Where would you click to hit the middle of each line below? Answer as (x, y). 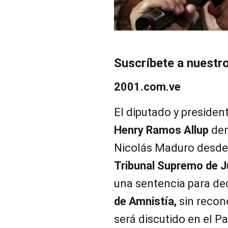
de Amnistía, (145, 201)
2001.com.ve (147, 87)
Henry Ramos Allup (161, 130)
